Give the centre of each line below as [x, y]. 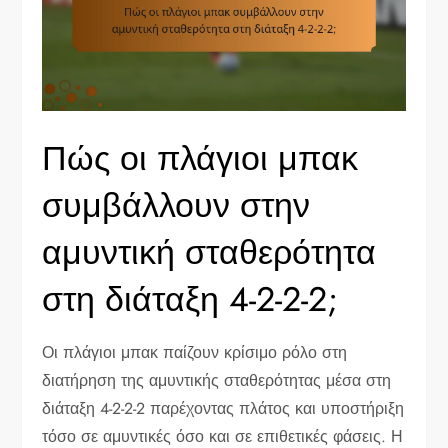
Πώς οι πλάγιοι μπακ [200, 158]
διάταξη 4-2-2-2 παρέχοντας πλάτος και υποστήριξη [223, 408]
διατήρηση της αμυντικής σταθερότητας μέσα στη [217, 380]
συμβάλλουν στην [176, 205]
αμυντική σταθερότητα [209, 252]
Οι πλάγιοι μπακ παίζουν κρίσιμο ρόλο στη [195, 352]
